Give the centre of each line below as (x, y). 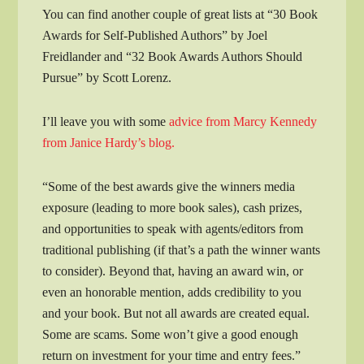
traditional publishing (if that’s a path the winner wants (182, 249)
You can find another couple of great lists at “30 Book (180, 14)
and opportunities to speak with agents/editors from (173, 228)
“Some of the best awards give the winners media (169, 186)
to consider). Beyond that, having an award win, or (173, 271)
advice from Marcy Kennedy (243, 121)
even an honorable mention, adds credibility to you (172, 292)
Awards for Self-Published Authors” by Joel (155, 35)
